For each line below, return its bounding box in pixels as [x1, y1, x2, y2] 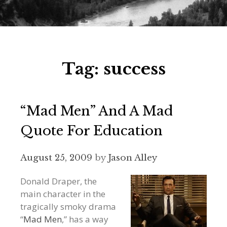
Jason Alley [108, 153, 157, 163]
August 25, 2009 [20, 153, 92, 163]
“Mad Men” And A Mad [20, 103, 173, 119]
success [103, 59, 166, 79]
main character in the [20, 188, 105, 200]
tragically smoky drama [20, 201, 116, 212]
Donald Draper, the [20, 175, 97, 187]
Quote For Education [20, 123, 163, 139]
